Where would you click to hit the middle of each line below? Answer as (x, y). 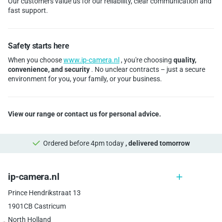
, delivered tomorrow (157, 143)
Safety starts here (39, 46)
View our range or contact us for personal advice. (84, 114)
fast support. (28, 10)
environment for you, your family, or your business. (85, 79)
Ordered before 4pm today (84, 143)
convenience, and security (49, 70)
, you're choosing (146, 60)
